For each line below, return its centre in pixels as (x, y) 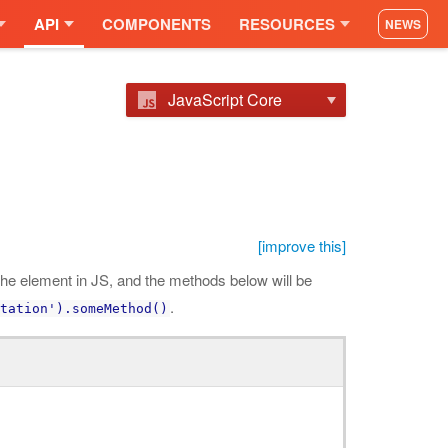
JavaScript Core (225, 99)
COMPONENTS (156, 23)
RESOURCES (287, 23)
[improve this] (302, 245)
